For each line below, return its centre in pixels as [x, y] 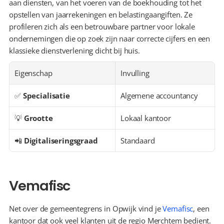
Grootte [38, 118]
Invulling [135, 73]
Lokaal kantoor [146, 118]
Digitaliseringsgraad [61, 140]
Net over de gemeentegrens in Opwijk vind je [86, 208]
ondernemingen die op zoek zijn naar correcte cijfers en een [110, 38]
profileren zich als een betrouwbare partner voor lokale [102, 26]
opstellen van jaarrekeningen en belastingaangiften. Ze [101, 14]
